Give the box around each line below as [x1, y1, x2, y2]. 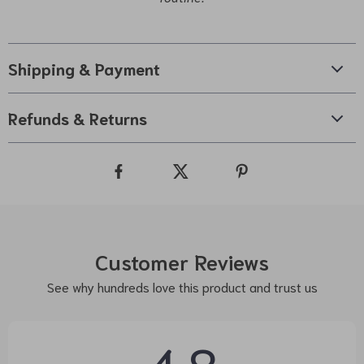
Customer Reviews [95, 247, 269, 275]
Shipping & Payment [8, 58, 160, 80]
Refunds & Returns [8, 107, 147, 129]
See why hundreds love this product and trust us [46, 278, 318, 296]
